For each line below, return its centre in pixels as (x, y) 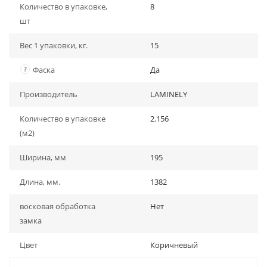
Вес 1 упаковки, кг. (54, 45)
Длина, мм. (40, 182)
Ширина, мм (43, 157)
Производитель (49, 94)
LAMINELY (169, 94)
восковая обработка (58, 206)
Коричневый (174, 245)
